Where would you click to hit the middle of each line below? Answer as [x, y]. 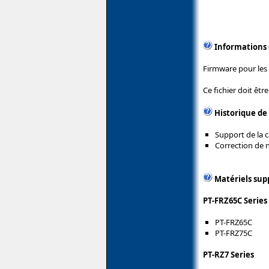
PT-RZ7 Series [228, 254]
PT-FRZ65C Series [235, 200]
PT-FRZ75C [234, 233]
